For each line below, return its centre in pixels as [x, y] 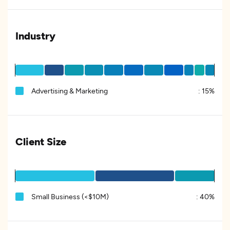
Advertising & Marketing [70, 91]
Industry [35, 35]
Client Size [41, 141]
